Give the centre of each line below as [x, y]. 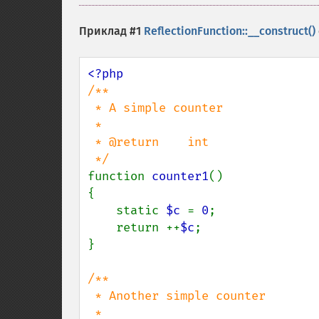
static [141, 210]
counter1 [180, 176]
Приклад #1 [111, 31]
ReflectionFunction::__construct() [230, 31]
